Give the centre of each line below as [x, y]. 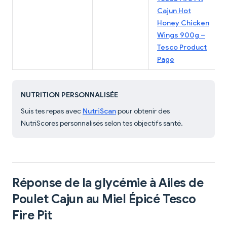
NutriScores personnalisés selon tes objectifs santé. [102, 123]
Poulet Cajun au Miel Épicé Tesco [104, 199]
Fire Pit [32, 216]
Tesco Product [182, 47]
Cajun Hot [174, 11]
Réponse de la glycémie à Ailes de [108, 183]
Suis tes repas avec [52, 111]
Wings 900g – [181, 35]
